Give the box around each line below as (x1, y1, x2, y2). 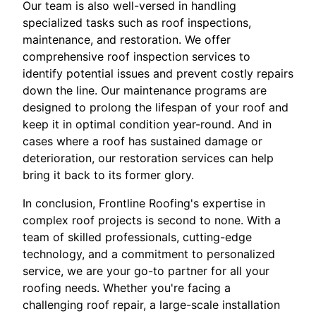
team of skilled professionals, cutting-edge (23, 230, 252, 245)
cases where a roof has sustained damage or (23, 134, 262, 149)
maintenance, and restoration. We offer (23, 32, 231, 47)
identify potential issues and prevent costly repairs (23, 66, 293, 81)
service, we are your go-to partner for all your (23, 264, 269, 279)
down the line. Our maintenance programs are (23, 83, 267, 98)
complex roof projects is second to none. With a (23, 213, 281, 228)
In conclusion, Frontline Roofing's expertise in (23, 196, 265, 211)
